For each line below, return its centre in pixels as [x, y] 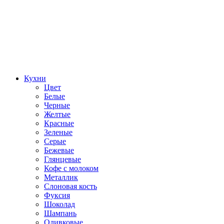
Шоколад [59, 204]
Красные [59, 123]
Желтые [57, 114]
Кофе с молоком [71, 168]
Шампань [60, 213]
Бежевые [59, 150]
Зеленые [58, 132]
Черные [57, 105]
